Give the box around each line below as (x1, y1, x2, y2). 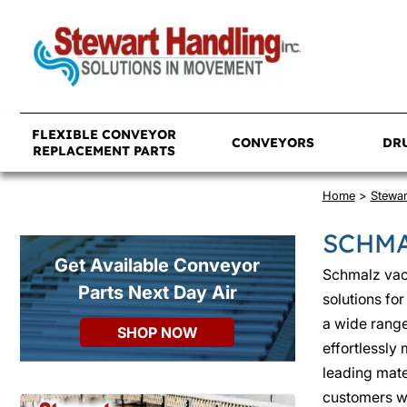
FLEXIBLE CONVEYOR (32, 126, 177, 143)
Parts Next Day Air (77, 282, 237, 303)
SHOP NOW (117, 323, 198, 342)
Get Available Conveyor (55, 254, 261, 276)
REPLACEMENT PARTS (33, 143, 176, 159)
